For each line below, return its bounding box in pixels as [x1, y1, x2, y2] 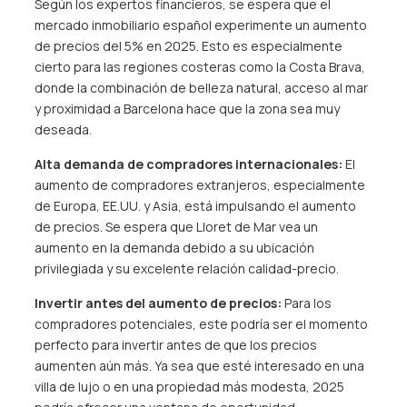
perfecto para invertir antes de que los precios [34, 336, 317, 353]
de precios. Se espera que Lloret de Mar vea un [34, 218, 318, 235]
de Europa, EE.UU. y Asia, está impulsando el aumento [34, 197, 356, 214]
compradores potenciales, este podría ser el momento [34, 315, 368, 333]
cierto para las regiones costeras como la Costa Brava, [34, 58, 365, 75]
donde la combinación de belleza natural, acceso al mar [34, 79, 368, 96]
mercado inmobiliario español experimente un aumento [34, 16, 367, 34]
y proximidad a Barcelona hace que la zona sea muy [34, 100, 340, 117]
